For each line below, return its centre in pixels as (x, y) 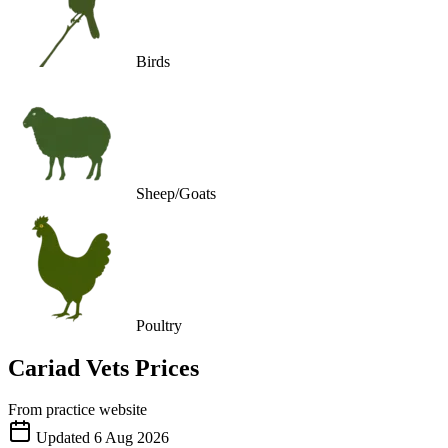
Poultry (159, 325)
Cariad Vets (68, 367)
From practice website (77, 410)
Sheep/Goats (176, 193)
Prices (164, 367)
